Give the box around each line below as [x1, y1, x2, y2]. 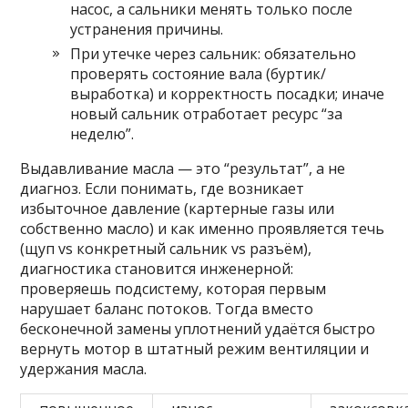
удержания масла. [20, 359, 148, 380]
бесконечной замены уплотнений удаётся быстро [20, 319, 376, 340]
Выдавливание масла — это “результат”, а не [20, 158, 346, 179]
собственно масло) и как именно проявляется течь [20, 219, 385, 240]
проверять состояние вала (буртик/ [70, 64, 327, 85]
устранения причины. [70, 19, 224, 40]
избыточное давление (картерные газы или [20, 199, 335, 219]
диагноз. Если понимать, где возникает [20, 178, 305, 199]
